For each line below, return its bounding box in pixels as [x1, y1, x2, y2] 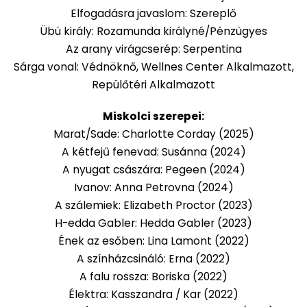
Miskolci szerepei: [103, 108, 204, 123]
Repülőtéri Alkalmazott [92, 77, 215, 92]
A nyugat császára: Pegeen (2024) [62, 162, 245, 177]
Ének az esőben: [58, 233, 145, 248]
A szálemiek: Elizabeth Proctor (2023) [54, 197, 253, 212]
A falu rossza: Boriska [79, 269, 190, 284]
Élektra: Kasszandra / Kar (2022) [69, 286, 238, 302]
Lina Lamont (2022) [147, 233, 249, 248]
